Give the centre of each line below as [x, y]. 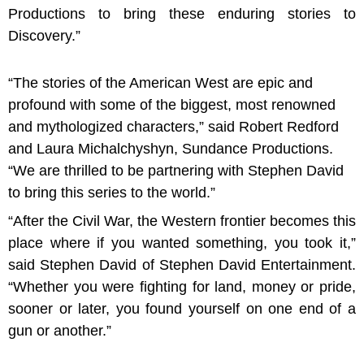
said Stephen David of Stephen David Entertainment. [182, 265]
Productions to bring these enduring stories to [182, 13]
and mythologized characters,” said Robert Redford [173, 127]
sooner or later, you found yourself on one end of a [182, 309]
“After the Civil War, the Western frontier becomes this [182, 221]
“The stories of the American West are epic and [160, 83]
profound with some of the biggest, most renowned [172, 105]
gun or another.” [60, 331]
